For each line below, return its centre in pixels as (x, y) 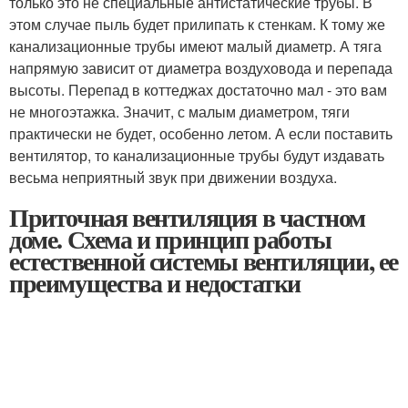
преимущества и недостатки (155, 282)
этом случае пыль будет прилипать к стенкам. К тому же (197, 24)
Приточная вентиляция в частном (187, 217)
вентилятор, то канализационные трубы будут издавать (197, 155)
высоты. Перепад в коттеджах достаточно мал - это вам (198, 89)
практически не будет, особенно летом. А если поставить (201, 133)
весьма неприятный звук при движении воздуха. (173, 177)
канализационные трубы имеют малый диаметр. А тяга (195, 46)
